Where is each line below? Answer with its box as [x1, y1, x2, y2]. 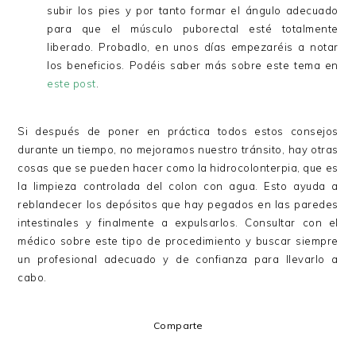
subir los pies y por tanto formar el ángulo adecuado [47, 4, 339, 17]
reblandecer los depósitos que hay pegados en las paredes [17, 198, 339, 211]
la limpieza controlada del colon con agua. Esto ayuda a [17, 180, 339, 192]
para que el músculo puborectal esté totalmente [47, 22, 339, 35]
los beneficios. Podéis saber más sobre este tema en [47, 59, 339, 72]
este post [47, 77, 96, 90]
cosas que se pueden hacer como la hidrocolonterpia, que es [17, 161, 339, 174]
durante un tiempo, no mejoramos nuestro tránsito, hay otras [17, 143, 339, 156]
